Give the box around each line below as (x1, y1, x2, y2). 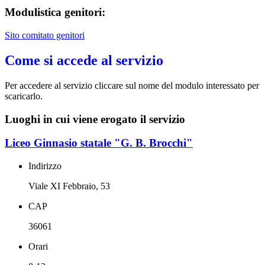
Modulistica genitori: (5, 6, 105, 19)
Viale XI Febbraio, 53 (28, 181, 110, 192)
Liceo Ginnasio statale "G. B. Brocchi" (5, 137, 193, 150)
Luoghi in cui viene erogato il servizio (5, 112, 185, 125)
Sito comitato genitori (5, 30, 85, 41)
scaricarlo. (5, 91, 45, 101)
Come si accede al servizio (5, 53, 163, 68)
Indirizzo (28, 161, 62, 172)
